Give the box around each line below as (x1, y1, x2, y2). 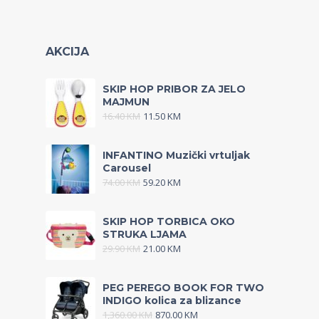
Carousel (103, 162, 151, 174)
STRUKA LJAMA (103, 228, 187, 241)
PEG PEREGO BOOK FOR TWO (103, 281, 264, 294)
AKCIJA (46, 45, 89, 58)
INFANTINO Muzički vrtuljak (103, 149, 250, 162)
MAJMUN (103, 95, 150, 108)
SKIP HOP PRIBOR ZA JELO (103, 83, 246, 95)
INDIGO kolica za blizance (103, 294, 241, 307)
